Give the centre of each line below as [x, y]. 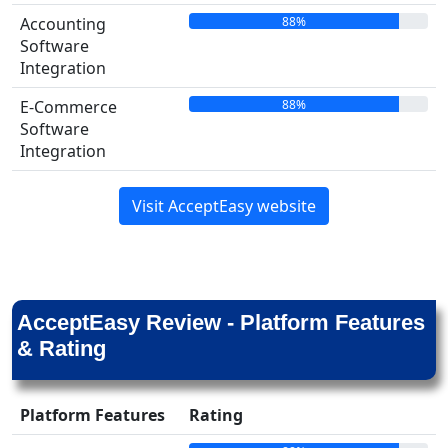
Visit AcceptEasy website [224, 206]
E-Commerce [68, 107]
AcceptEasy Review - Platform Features [221, 322]
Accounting [63, 24]
